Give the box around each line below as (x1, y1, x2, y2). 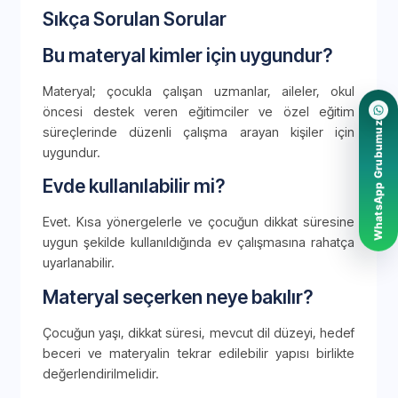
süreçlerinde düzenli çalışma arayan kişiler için (43, 124, 354, 140)
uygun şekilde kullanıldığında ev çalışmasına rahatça (43, 235, 354, 251)
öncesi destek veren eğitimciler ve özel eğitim (43, 104, 354, 120)
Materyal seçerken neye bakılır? (43, 285, 313, 308)
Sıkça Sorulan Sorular (43, 8, 227, 31)
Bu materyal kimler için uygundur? (43, 44, 332, 68)
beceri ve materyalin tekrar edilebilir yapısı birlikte (43, 345, 354, 361)
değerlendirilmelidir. (43, 365, 159, 381)
